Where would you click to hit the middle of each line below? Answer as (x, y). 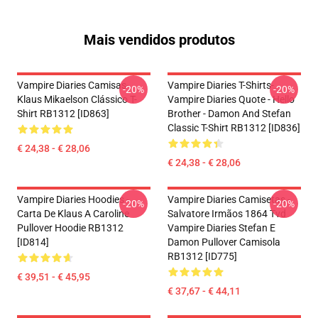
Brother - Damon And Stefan (229, 114)
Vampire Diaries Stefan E (221, 228)
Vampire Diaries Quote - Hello (231, 99)
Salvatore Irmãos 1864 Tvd (227, 214)
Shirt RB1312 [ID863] (63, 114)
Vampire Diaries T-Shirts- (221, 85)
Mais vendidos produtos (159, 40)
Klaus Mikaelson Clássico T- (77, 99)
